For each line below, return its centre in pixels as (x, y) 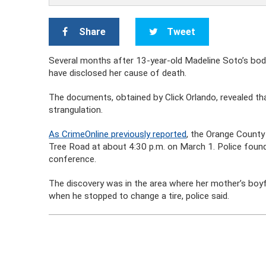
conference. (73, 159)
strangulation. (76, 110)
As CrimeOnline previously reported (118, 134)
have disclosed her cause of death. (118, 73)
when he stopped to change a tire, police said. (139, 196)
